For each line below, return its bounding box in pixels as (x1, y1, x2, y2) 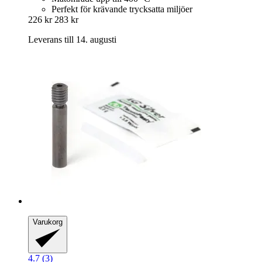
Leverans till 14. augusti (28, 34, 116, 44)
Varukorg (33, 217, 63, 226)
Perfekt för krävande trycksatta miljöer (51, 4, 192, 14)
